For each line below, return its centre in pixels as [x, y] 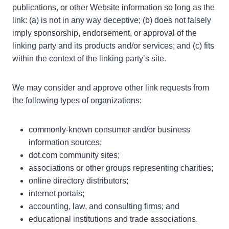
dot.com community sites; [74, 155]
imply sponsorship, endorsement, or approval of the [105, 33]
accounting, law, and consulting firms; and [104, 206]
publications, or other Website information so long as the [113, 7]
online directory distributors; [78, 180]
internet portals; [56, 193]
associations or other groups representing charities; [121, 168]
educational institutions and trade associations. [113, 219]
